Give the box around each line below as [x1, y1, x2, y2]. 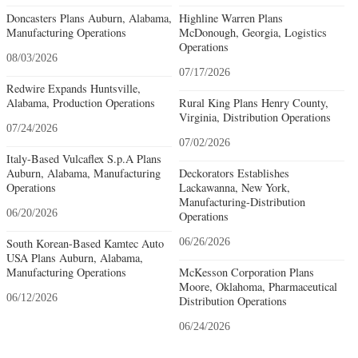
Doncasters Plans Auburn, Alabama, [6, 10, 172, 26]
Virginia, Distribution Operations [178, 109, 331, 125]
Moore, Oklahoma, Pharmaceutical [178, 278, 337, 294]
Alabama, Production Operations [6, 94, 155, 110]
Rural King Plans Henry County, [178, 94, 328, 110]
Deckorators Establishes [178, 165, 289, 181]
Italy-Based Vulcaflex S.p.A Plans [6, 150, 161, 166]
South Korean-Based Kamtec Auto [6, 235, 164, 251]
